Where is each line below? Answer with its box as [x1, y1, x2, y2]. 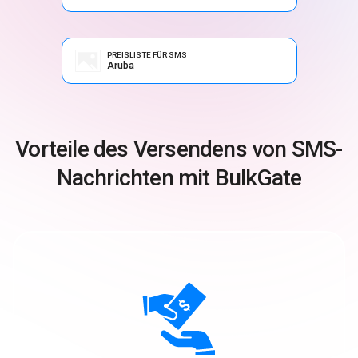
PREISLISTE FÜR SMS [106, 50, 187, 59]
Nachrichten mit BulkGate [56, 164, 302, 191]
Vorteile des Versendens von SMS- [15, 135, 343, 162]
